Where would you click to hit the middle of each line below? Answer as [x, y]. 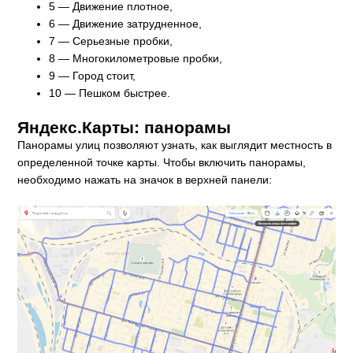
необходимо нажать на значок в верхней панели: [145, 179]
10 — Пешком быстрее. [110, 93]
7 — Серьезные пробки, [111, 41]
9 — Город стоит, [93, 75]
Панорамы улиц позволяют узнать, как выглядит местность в [175, 145]
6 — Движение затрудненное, [126, 23]
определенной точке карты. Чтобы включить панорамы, [162, 162]
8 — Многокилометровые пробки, [136, 58]
